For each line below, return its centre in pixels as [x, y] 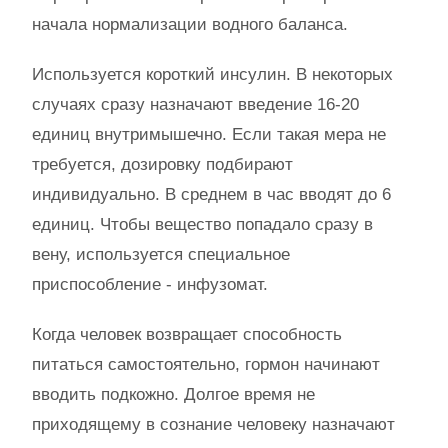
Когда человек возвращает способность [187, 334]
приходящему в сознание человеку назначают [213, 424]
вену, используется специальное [161, 254]
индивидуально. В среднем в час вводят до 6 [211, 194]
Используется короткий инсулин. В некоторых [212, 74]
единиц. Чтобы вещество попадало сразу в [202, 224]
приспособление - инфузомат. [150, 284]
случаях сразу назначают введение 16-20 [195, 104]
